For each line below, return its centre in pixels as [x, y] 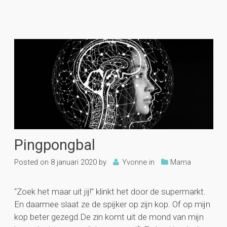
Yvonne [134, 162]
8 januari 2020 [73, 162]
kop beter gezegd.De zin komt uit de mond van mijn [109, 217]
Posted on [31, 162]
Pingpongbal [54, 145]
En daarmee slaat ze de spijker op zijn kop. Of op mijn [112, 204]
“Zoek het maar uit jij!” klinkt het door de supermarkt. [110, 192]
